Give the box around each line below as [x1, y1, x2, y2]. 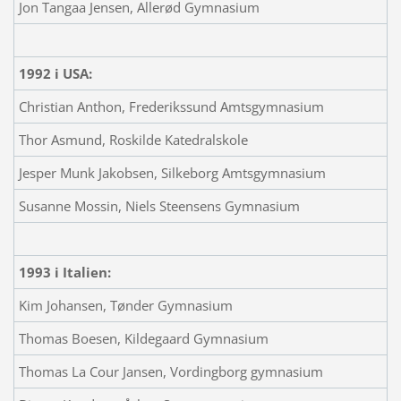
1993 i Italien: [18, 262, 111, 281]
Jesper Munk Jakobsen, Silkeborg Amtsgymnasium [18, 163, 326, 182]
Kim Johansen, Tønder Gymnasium [18, 295, 233, 314]
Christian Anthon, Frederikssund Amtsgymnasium [18, 97, 324, 115]
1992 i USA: [18, 64, 92, 82]
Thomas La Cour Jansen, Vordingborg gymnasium [18, 362, 323, 380]
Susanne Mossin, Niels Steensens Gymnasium [18, 196, 300, 215]
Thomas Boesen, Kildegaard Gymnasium [18, 328, 269, 347]
